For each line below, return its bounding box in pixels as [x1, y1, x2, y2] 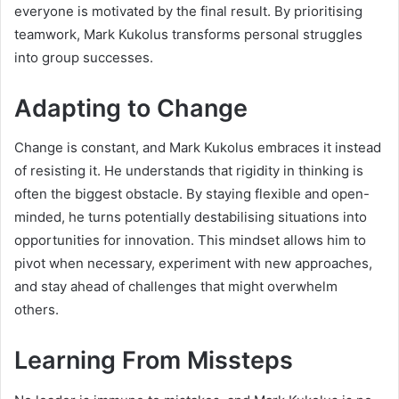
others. [14, 301, 59, 319]
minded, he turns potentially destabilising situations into [14, 208, 367, 226]
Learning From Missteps [14, 346, 293, 376]
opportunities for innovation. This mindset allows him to [14, 232, 366, 249]
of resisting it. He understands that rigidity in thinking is [14, 162, 363, 180]
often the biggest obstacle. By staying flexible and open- [14, 185, 370, 203]
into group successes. [14, 48, 153, 66]
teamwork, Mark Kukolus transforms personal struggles [14, 25, 362, 43]
